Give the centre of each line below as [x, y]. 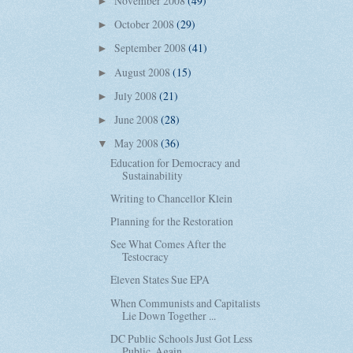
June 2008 [137, 119]
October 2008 [145, 24]
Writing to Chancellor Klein [172, 199]
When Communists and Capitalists [186, 303]
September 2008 [151, 48]
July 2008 [136, 95]
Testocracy [146, 257]
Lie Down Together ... [169, 315]
